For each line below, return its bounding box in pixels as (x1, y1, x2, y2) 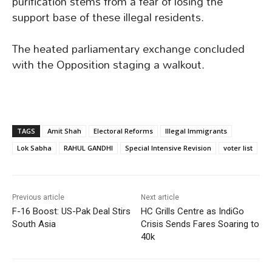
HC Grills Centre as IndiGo (141, 206, 245, 217)
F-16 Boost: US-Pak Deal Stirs (12, 206, 131, 217)
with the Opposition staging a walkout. (12, 53, 205, 76)
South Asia (12, 219, 56, 230)
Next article (141, 193, 180, 202)
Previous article (12, 193, 64, 202)
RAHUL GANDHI (64, 143, 113, 153)
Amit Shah (47, 126, 81, 136)
